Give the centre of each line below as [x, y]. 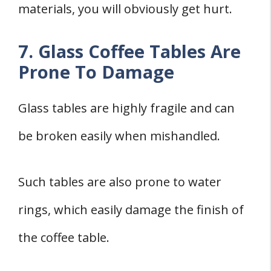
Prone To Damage [96, 72]
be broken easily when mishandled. [119, 136]
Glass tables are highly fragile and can [126, 108]
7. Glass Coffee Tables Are [129, 51]
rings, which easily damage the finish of [131, 210]
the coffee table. [64, 238]
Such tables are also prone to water [120, 182]
